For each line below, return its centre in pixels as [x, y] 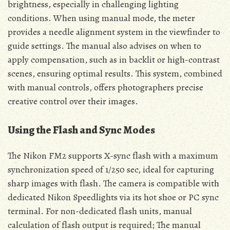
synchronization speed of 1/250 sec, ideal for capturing [111, 170]
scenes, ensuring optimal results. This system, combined [115, 74]
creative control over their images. [73, 101]
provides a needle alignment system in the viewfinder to [114, 32]
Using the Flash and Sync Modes [81, 130]
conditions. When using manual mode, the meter [101, 18]
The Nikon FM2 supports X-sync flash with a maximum [113, 156]
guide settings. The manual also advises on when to [104, 46]
